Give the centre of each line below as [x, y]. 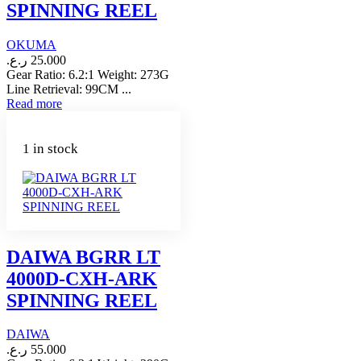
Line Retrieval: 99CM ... [69, 89]
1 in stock [50, 148]
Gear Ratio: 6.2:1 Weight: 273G [88, 74]
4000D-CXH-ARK [82, 278]
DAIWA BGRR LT [83, 257]
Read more [34, 103]
